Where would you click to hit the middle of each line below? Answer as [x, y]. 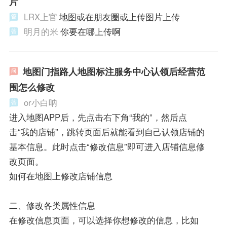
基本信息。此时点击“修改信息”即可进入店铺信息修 [107, 147]
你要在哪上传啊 [90, 32]
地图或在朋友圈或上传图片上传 [119, 17]
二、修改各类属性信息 [52, 205]
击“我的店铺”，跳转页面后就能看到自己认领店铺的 [107, 132]
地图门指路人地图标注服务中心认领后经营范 [114, 72]
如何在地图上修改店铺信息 [61, 176]
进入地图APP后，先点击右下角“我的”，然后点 [98, 117]
